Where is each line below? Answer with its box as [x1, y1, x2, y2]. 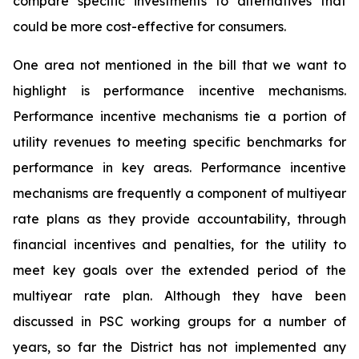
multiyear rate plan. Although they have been [13, 288, 346, 304]
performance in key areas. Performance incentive [13, 159, 346, 175]
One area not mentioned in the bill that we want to [13, 57, 346, 73]
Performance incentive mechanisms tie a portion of [13, 108, 346, 124]
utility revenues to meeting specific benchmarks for [13, 134, 346, 150]
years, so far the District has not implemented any [13, 339, 346, 355]
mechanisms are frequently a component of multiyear [13, 185, 346, 201]
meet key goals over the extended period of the [13, 262, 346, 278]
